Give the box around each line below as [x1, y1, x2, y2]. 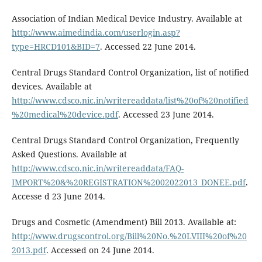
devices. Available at [11, 81, 92, 92]
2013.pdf [11, 244, 46, 256]
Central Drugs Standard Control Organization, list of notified [11, 67, 249, 78]
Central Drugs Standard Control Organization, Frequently [11, 135, 239, 146]
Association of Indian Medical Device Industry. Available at [11, 13, 242, 25]
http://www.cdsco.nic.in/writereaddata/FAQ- [11, 163, 184, 174]
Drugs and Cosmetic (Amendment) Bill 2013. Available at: [11, 216, 236, 228]
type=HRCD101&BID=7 [11, 41, 100, 53]
